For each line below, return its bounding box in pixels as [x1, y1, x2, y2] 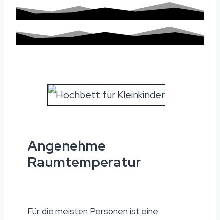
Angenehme [27, 137, 106, 156]
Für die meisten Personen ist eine [27, 205, 158, 217]
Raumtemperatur [27, 153, 141, 172]
